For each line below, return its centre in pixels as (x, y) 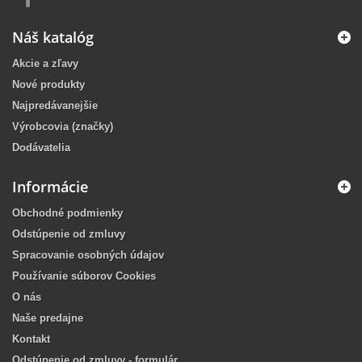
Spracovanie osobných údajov (88, 255)
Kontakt (31, 339)
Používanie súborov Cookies (84, 276)
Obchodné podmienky (67, 213)
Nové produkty (48, 85)
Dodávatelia (41, 148)
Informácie (50, 187)
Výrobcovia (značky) (63, 127)
